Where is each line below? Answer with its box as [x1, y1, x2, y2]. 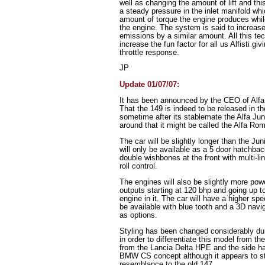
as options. [119, 210, 157, 219]
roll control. [119, 161, 157, 170]
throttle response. [119, 47, 179, 57]
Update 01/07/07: [119, 80, 179, 89]
